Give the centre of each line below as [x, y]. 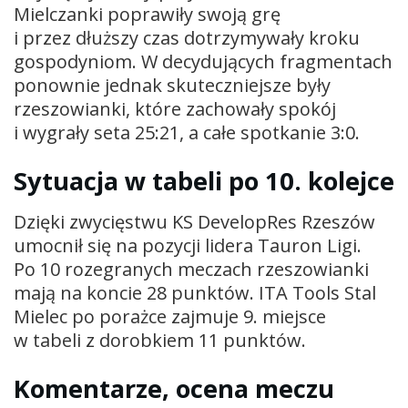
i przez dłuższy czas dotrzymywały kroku [187, 37]
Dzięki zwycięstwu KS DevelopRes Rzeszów [194, 221]
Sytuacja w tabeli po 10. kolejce [204, 181]
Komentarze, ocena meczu [174, 389]
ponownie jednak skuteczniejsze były [172, 85]
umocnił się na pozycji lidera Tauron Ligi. [188, 245]
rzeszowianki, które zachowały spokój [175, 108]
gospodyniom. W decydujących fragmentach [203, 61]
